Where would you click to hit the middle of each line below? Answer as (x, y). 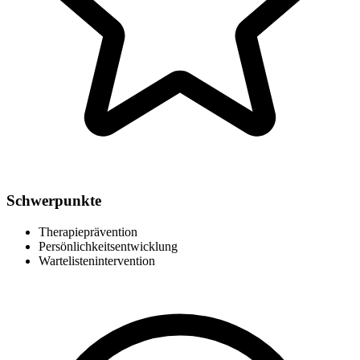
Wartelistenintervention (97, 261)
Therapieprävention (88, 232)
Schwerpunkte (54, 201)
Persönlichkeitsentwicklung (108, 247)
